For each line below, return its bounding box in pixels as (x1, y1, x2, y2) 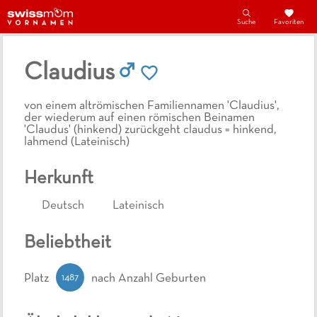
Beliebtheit (24, 235, 111, 252)
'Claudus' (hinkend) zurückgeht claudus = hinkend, (24, 125, 277, 137)
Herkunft (24, 171, 93, 188)
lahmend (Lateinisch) (24, 137, 129, 149)
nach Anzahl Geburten (91, 273, 206, 285)
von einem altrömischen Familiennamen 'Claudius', (24, 100, 279, 113)
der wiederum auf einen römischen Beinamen (24, 113, 255, 125)
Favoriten (274, 19, 304, 26)
